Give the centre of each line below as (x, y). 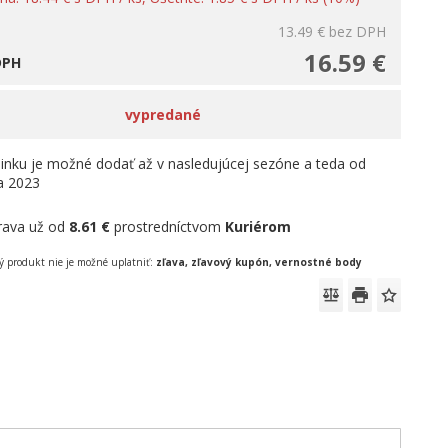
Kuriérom (258, 226)
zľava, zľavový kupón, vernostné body (258, 262)
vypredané (163, 114)
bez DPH (357, 31)
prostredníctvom (168, 226)
